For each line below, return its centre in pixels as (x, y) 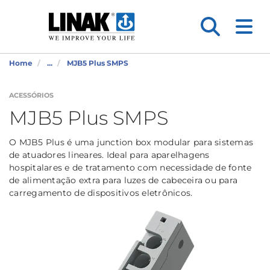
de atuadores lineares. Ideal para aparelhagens (109, 155)
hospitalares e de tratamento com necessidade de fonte (130, 168)
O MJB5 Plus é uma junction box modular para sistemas (131, 142)
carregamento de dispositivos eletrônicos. (101, 193)
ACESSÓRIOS (31, 95)
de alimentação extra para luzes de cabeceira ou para (123, 180)
